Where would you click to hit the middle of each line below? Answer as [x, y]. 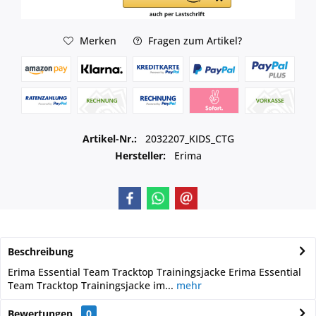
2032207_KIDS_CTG [189, 138]
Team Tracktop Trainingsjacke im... [91, 285]
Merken [98, 40]
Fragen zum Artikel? [193, 40]
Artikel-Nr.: [111, 138]
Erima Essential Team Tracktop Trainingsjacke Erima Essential [154, 272]
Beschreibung [41, 251]
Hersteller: [140, 155]
